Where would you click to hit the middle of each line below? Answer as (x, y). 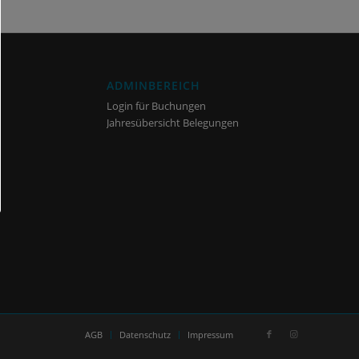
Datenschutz (145, 335)
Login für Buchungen (156, 106)
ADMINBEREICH (153, 86)
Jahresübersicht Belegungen (172, 123)
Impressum (210, 335)
